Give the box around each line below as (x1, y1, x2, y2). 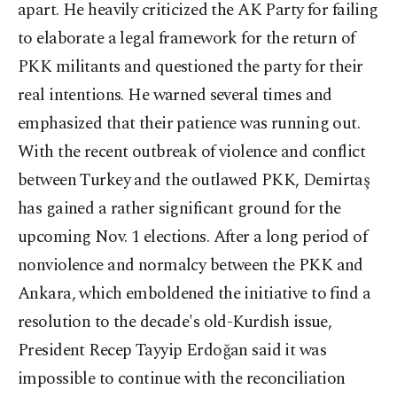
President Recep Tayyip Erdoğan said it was (18, 338, 327, 363)
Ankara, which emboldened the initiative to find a (18, 281, 371, 307)
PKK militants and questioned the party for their (18, 54, 363, 80)
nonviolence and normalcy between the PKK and (18, 253, 363, 278)
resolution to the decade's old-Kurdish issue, (18, 309, 332, 335)
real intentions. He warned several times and (18, 82, 332, 108)
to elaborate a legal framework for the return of (18, 26, 355, 51)
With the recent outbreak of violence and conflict (18, 139, 366, 165)
